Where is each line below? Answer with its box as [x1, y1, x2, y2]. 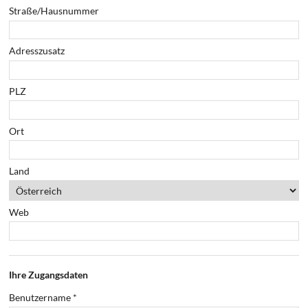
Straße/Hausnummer [9, 5, 100, 17]
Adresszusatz [9, 45, 65, 57]
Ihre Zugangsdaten [9, 268, 89, 280]
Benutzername [9, 291, 74, 303]
